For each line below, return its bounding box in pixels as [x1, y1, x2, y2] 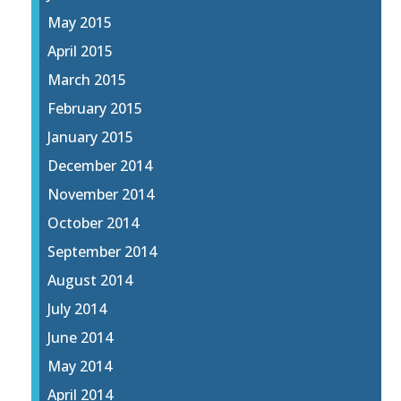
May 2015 [47, 13, 113, 33]
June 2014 [47, 328, 114, 348]
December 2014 [47, 156, 153, 176]
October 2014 [47, 213, 140, 234]
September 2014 [47, 242, 158, 262]
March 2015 [47, 70, 127, 90]
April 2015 [47, 41, 114, 62]
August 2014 [47, 270, 133, 291]
